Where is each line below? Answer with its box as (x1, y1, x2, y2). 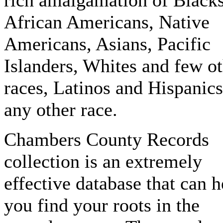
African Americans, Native (4, 11, 210, 32)
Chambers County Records (4, 129, 209, 150)
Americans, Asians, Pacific (4, 33, 211, 54)
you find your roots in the (4, 195, 200, 216)
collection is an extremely (4, 151, 202, 172)
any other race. (4, 99, 117, 120)
